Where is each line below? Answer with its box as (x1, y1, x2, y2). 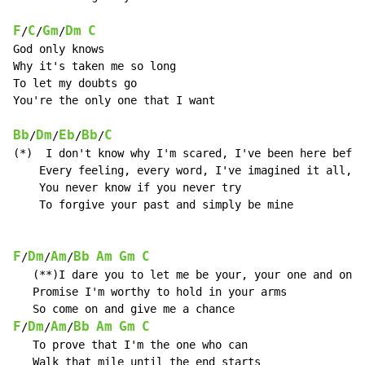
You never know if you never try (13, 181, 241, 195)
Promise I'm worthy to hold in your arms (13, 285, 287, 299)
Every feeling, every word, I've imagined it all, (13, 164, 352, 178)
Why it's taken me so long (13, 59, 176, 73)
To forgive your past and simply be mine (13, 198, 293, 212)
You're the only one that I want (13, 94, 215, 108)
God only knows (13, 42, 104, 56)
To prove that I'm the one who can (13, 338, 248, 352)
